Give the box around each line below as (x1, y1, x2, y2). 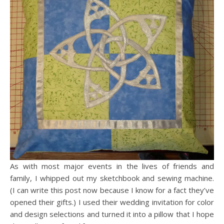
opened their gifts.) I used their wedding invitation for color (10, 196, 214, 207)
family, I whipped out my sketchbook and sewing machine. (10, 172, 214, 183)
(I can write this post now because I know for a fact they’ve (10, 184, 214, 195)
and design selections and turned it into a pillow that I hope (10, 208, 214, 219)
